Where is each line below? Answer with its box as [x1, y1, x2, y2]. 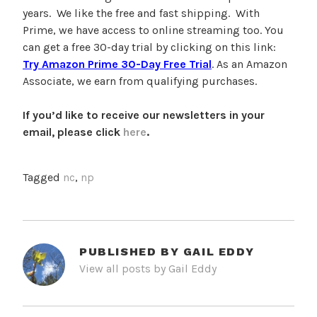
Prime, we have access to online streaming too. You [23, 23, 284, 38]
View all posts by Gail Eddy [79, 262, 217, 276]
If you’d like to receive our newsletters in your [23, 108, 265, 122]
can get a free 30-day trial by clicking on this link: [23, 40, 276, 54]
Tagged [23, 171, 63, 185]
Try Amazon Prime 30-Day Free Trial [23, 57, 212, 71]
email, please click [23, 125, 123, 139]
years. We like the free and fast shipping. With [23, 6, 260, 21]
